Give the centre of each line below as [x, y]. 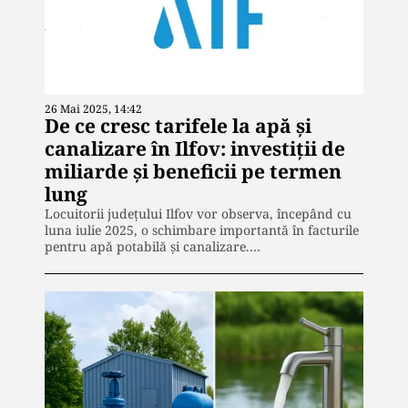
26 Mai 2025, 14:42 [93, 109]
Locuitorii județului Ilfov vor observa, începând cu [198, 214]
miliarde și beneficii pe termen [193, 171]
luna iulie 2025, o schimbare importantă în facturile [202, 230]
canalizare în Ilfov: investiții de [195, 148]
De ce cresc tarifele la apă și [178, 126]
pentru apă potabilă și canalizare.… [153, 246]
